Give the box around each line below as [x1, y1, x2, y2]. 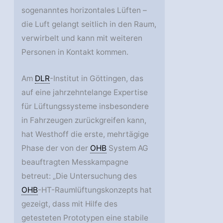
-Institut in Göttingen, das [50, 74, 144, 84]
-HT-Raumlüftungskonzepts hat [38, 185, 152, 195]
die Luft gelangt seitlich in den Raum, [21, 19, 157, 29]
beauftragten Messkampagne [21, 157, 129, 167]
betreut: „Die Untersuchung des [21, 171, 137, 181]
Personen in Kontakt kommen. [21, 47, 129, 57]
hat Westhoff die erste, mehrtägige [21, 129, 149, 139]
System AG [107, 143, 149, 153]
